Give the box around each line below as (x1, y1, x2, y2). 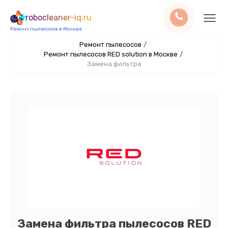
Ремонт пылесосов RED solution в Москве (43, 50, 178, 58)
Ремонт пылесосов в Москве (10, 26, 82, 32)
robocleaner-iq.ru (25, 13, 92, 22)
